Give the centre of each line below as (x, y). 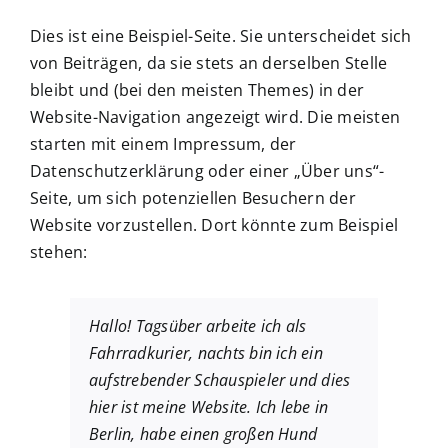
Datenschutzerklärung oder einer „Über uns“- (207, 171)
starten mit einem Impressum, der (163, 144)
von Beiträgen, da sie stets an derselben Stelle (209, 63)
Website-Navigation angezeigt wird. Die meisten (215, 117)
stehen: (59, 252)
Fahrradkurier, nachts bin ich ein (206, 353)
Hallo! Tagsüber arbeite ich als (198, 326)
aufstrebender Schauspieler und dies (220, 380)
